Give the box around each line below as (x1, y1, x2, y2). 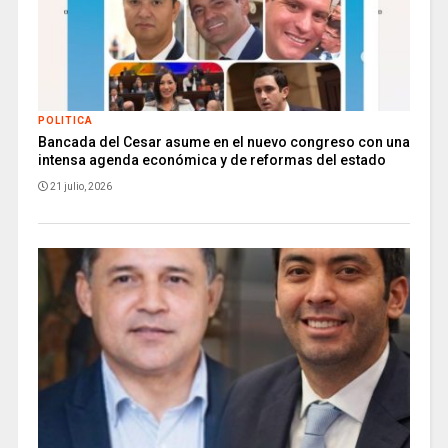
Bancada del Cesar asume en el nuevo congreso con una (37, 133, 410, 150)
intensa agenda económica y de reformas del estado (37, 151, 386, 168)
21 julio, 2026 (49, 180, 112, 192)
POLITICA (37, 114, 93, 126)
